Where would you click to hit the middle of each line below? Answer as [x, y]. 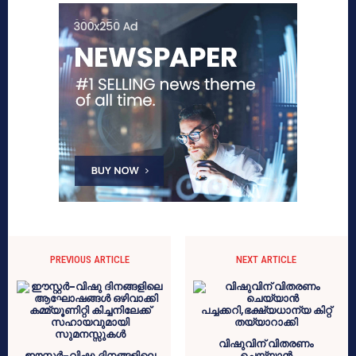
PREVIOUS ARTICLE [90, 259]
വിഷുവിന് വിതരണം [266, 343]
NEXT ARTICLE [266, 259]
